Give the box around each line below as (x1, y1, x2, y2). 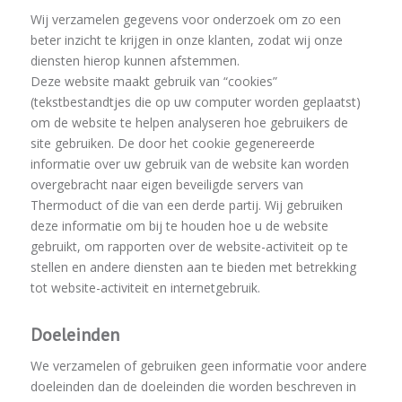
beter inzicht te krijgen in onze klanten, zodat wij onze (30, 31, 343, 49)
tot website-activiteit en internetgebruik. (30, 279, 260, 297)
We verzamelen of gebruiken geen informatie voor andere (30, 357, 367, 375)
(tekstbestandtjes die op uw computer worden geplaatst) (30, 93, 361, 111)
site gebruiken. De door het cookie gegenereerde (30, 135, 315, 153)
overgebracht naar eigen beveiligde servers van (30, 176, 303, 194)
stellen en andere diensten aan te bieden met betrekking (30, 258, 356, 276)
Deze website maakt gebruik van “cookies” (30, 73, 277, 91)
